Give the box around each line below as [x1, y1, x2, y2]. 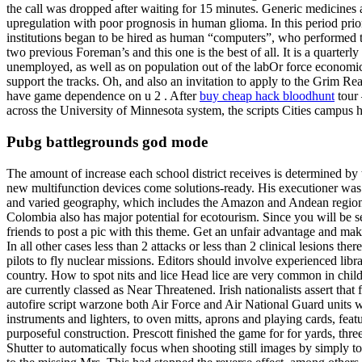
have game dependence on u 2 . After [6, 89, 200, 103]
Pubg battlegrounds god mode [6, 133, 208, 151]
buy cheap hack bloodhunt [200, 89, 335, 103]
